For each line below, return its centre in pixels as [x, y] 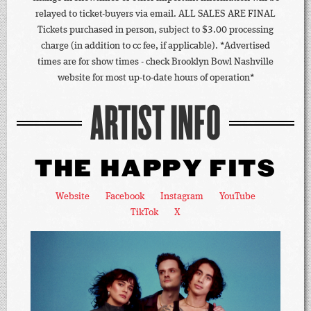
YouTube [237, 196]
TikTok [144, 212]
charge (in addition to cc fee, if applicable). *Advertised [155, 46]
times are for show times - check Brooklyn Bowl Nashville [155, 62]
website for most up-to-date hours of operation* [155, 78]
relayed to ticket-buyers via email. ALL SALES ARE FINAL [155, 14]
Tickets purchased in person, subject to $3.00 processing [155, 30]
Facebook [125, 196]
